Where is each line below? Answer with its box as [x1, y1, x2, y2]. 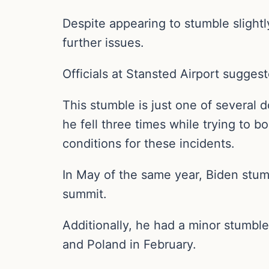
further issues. [62, 35, 144, 50]
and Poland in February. [62, 237, 196, 252]
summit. [62, 187, 107, 202]
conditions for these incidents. [62, 136, 235, 151]
